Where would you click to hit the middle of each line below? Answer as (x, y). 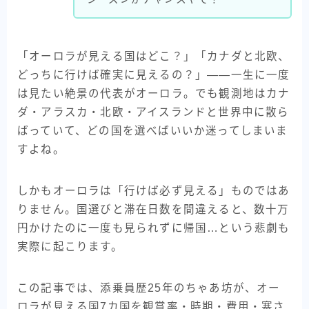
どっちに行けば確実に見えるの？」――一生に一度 (154, 75)
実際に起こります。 (70, 247)
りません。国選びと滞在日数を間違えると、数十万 (153, 209)
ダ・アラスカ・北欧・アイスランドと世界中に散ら (153, 112)
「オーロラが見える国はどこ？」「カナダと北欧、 (154, 56)
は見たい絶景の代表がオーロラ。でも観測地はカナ (154, 93)
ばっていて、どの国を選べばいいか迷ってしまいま (153, 131)
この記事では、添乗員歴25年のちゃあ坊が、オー (149, 288)
